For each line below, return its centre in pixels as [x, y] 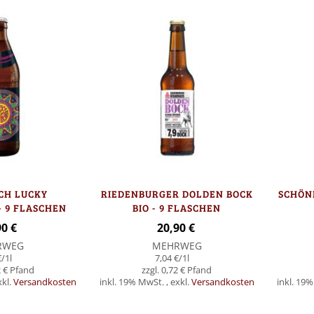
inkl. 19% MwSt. [132, 282]
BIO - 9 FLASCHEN [177, 207]
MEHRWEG [177, 245]
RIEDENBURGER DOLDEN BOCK [177, 193]
